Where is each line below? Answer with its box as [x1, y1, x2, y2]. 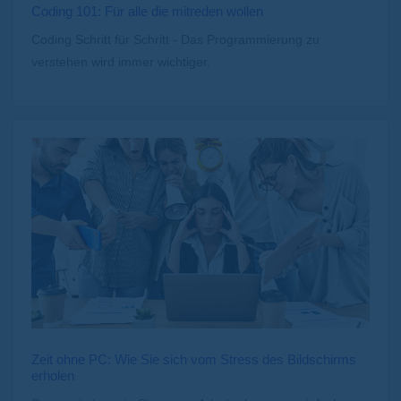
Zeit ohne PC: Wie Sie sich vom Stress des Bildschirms [31, 351, 356, 367]
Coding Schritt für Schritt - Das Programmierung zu [31, 32, 320, 47]
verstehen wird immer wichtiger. [31, 55, 210, 70]
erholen [31, 367, 74, 383]
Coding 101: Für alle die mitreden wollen [31, 4, 263, 20]
